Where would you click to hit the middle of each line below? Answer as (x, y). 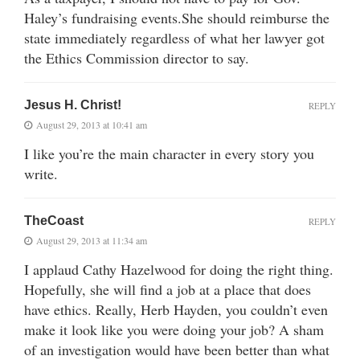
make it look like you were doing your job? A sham (174, 329)
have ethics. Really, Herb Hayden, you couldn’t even (176, 309)
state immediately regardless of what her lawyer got (174, 37)
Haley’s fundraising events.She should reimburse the (177, 17)
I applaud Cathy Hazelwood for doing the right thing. (179, 269)
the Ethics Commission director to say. (137, 57)
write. (41, 173)
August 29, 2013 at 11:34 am (92, 240)
